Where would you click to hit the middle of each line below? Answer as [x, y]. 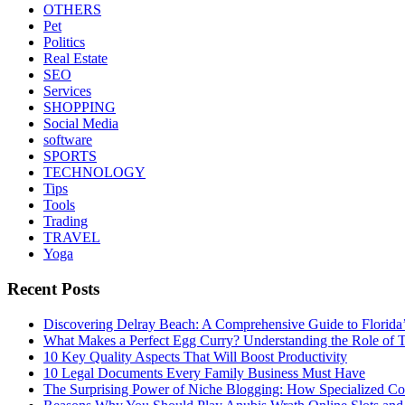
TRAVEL [72, 238]
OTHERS [72, 10]
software [68, 140]
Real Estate [75, 59]
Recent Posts [53, 289]
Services [67, 91]
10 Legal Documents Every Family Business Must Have [204, 372]
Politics [64, 42]
